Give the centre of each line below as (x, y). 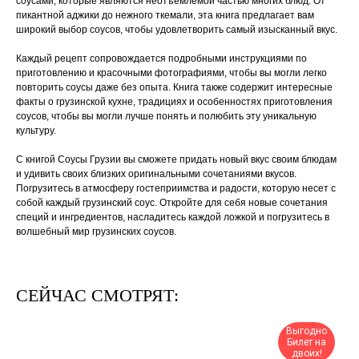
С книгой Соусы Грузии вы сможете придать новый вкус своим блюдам (176, 159)
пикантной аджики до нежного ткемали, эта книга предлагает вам (165, 15)
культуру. (36, 130)
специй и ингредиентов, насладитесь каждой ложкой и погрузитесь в (173, 217)
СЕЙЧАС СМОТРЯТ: (97, 295)
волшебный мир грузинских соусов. (96, 231)
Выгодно (307, 331)
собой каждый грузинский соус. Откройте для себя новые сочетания (172, 202)
